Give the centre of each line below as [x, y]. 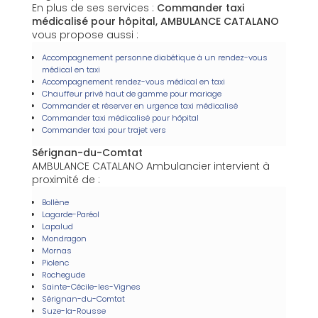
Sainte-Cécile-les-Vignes [91, 286]
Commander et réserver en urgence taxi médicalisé [140, 105]
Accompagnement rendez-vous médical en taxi [133, 81]
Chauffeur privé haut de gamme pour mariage [132, 93]
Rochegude [64, 274]
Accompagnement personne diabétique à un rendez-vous [155, 57]
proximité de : [66, 179]
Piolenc [55, 262]
